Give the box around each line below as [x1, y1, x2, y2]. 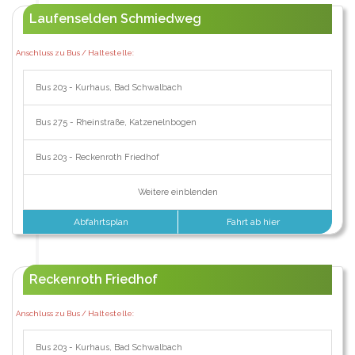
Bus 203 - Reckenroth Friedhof [35, 151, 159, 162]
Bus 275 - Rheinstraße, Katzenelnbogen [35, 116, 197, 128]
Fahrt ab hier [227, 216, 283, 227]
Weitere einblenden [137, 186, 218, 197]
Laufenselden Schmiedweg [29, 11, 201, 26]
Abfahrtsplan [71, 216, 129, 227]
